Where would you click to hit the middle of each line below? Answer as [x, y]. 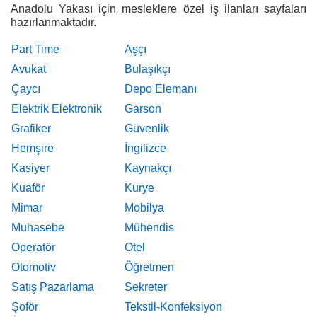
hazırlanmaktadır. [53, 22]
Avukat [29, 69]
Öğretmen [149, 267]
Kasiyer [30, 168]
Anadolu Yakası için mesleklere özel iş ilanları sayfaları [158, 9]
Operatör [33, 247]
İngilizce [145, 148]
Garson [143, 109]
